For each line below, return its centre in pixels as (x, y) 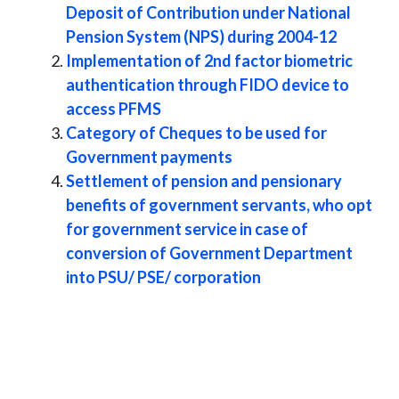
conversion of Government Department (209, 252)
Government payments (149, 156)
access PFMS (114, 108)
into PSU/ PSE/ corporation (163, 277)
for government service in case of (187, 228)
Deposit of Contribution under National (208, 12)
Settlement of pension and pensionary (204, 180)
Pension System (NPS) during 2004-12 (201, 36)
